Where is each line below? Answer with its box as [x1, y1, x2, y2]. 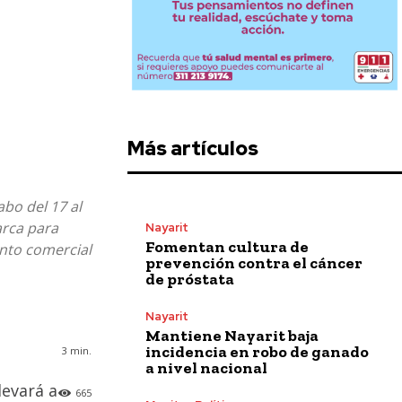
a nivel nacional [145, 357, 267, 378]
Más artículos [127, 135, 258, 162]
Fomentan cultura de [145, 236, 309, 257]
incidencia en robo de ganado [145, 341, 369, 362]
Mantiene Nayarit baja [145, 325, 319, 345]
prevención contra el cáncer [145, 252, 363, 273]
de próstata [145, 268, 234, 289]
